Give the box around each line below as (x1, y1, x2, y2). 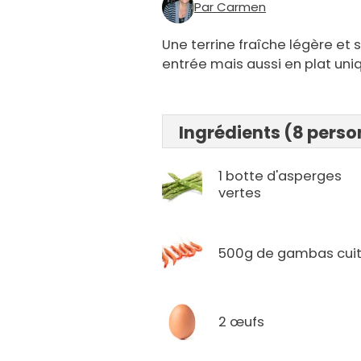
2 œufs (218, 312, 265, 331)
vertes (218, 184, 262, 203)
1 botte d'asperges (218, 167, 342, 186)
